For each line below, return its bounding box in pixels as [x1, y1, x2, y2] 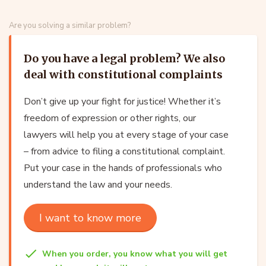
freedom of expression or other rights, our [24, 111, 196, 125]
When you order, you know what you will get [42, 248, 227, 259]
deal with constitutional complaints [24, 67, 223, 81]
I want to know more [39, 210, 141, 225]
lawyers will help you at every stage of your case [24, 128, 229, 141]
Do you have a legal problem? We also [24, 51, 225, 65]
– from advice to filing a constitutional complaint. [24, 144, 225, 158]
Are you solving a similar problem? [9, 20, 131, 31]
